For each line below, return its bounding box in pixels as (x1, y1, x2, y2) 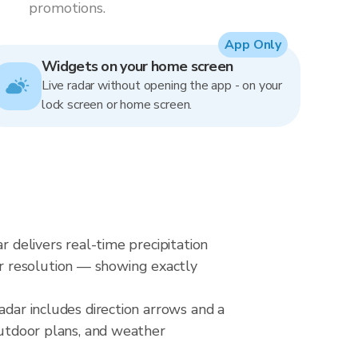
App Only (225, 36, 281, 54)
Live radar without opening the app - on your (42, 77, 283, 94)
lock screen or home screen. (42, 96, 193, 113)
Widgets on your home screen (42, 57, 233, 76)
